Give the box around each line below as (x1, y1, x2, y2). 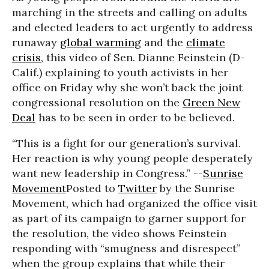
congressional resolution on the (12, 95, 183, 109)
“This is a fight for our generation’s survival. (12, 136, 241, 150)
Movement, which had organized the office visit (12, 196, 257, 210)
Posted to (66, 181, 118, 195)
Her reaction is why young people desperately (12, 151, 253, 165)
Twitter (118, 181, 157, 195)
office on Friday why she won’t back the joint (12, 80, 243, 94)
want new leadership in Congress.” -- (12, 166, 203, 180)
